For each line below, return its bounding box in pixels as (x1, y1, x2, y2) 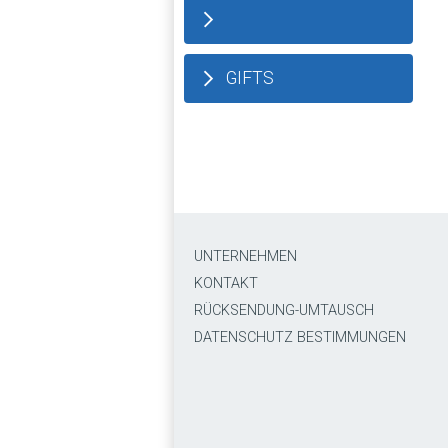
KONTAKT (194, 275, 258, 292)
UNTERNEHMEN (194, 248, 297, 265)
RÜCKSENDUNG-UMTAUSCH (194, 302, 374, 319)
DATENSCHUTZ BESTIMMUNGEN (194, 329, 406, 346)
